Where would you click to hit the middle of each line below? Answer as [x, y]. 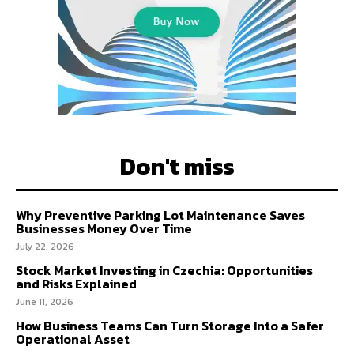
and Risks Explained [76, 284]
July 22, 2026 [45, 247]
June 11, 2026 [45, 302]
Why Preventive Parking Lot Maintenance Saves [160, 215]
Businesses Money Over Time [104, 228]
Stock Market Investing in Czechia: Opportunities [164, 270]
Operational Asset [73, 339]
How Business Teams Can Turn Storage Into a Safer [170, 326]
